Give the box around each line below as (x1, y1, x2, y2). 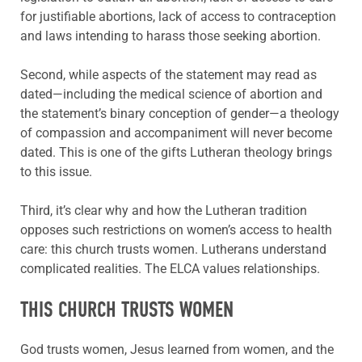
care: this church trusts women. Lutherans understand (20, 242, 326, 258)
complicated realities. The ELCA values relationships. (20, 261, 320, 277)
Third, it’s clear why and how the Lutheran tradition (20, 203, 307, 219)
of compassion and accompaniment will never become (20, 125, 332, 141)
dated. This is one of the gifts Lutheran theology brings (20, 145, 332, 161)
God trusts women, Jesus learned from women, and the (20, 341, 334, 357)
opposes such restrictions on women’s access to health (20, 222, 332, 238)
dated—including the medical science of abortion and (20, 86, 322, 103)
